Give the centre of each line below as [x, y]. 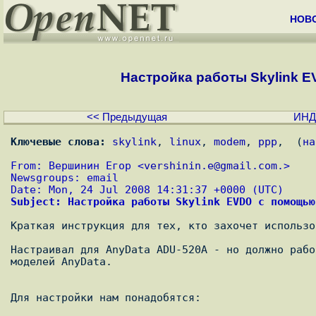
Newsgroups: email [65, 178]
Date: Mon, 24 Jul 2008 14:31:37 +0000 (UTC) [147, 190]
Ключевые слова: [58, 142]
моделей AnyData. [61, 262]
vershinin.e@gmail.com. [214, 166]
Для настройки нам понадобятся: [106, 298]
